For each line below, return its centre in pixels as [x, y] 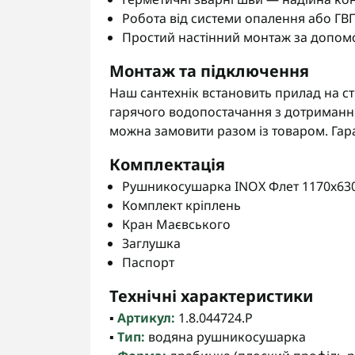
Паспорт [148, 262]
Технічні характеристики [211, 296]
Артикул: [146, 318]
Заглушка [151, 243]
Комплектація [167, 164]
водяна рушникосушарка [225, 337]
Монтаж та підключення [209, 71]
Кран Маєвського [176, 224]
